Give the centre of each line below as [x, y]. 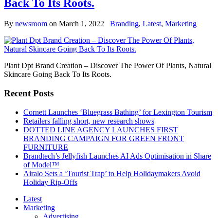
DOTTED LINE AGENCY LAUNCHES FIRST [101, 129]
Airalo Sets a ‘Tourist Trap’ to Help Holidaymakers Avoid [112, 173]
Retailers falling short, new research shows [89, 121]
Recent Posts [29, 93]
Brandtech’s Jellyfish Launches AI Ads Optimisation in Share [117, 156]
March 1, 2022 [82, 24]
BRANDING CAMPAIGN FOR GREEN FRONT [104, 138]
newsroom [31, 24]
